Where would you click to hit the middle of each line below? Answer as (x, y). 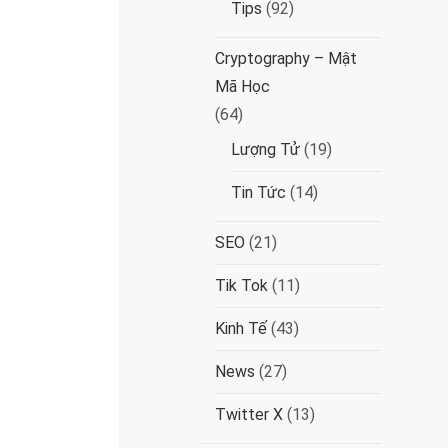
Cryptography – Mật (286, 58)
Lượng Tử (266, 149)
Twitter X (249, 414)
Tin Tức (259, 192)
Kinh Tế (241, 328)
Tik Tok (242, 285)
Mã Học (243, 86)
